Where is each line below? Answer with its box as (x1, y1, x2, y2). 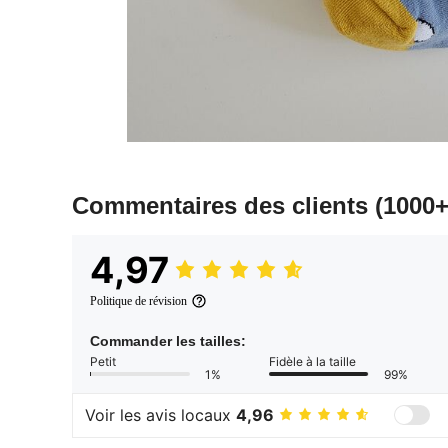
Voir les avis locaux (85, 405, 236, 426)
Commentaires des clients (72, 191, 375, 219)
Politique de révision (90, 293, 187, 308)
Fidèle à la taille (269, 353, 356, 369)
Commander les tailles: (90, 332, 246, 349)
